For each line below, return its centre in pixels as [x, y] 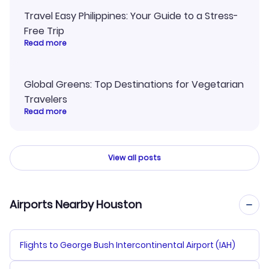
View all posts [134, 157]
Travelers [46, 99]
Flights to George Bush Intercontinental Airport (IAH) [128, 245]
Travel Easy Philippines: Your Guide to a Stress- [131, 16]
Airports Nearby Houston [76, 204]
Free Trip [47, 31]
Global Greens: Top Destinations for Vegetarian [134, 84]
